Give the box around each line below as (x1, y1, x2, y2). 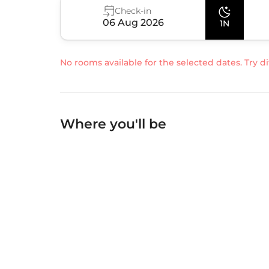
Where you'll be (60, 116, 166, 133)
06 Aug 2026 (102, 17, 164, 29)
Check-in (114, 5, 151, 17)
